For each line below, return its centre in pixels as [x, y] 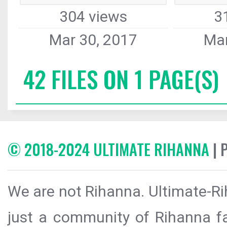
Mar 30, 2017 [93, 40]
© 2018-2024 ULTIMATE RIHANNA [108, 149]
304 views [93, 17]
